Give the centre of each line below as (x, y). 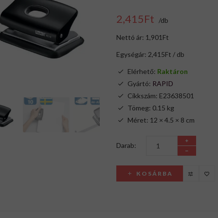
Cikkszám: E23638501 (161, 96)
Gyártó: (140, 83)
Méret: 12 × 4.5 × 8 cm (161, 120)
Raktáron (173, 71)
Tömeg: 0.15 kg (151, 108)
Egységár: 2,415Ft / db (150, 54)
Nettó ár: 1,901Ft (143, 37)
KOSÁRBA (155, 173)
